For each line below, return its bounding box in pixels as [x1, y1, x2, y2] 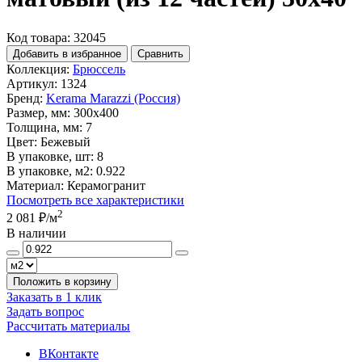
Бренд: [6, 90, 43, 105]
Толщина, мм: [6, 120, 82, 134]
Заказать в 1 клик [6, 290, 102, 305]
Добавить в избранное [13, 47, 121, 60]
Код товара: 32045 [6, 30, 106, 44]
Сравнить [137, 47, 183, 60]
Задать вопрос [6, 305, 84, 319]
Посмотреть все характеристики [6, 192, 184, 207]
